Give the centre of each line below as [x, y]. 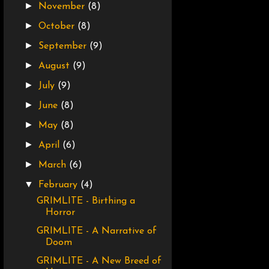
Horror [60, 213]
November [63, 7]
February [60, 185]
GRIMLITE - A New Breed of [99, 261]
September [64, 47]
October [58, 27]
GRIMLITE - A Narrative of [96, 231]
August [56, 66]
